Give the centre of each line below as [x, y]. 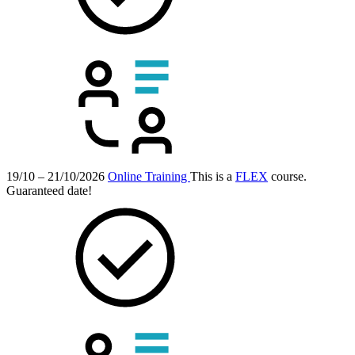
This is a [213, 177]
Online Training [149, 177]
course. [287, 177]
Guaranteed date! [49, 191]
